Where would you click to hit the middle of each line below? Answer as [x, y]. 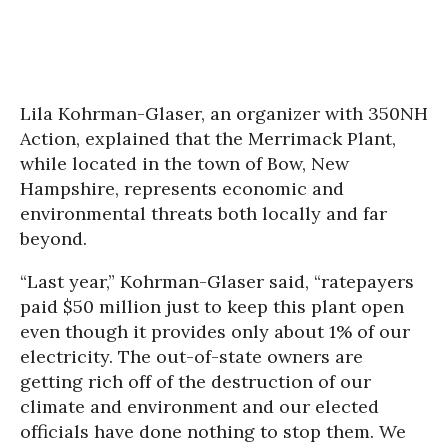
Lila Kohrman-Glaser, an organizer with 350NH [224, 113]
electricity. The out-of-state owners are [191, 356]
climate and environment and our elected [199, 406]
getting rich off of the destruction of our [195, 381]
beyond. [53, 238]
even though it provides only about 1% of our [215, 331]
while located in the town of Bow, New [184, 163]
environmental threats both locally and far [203, 213]
